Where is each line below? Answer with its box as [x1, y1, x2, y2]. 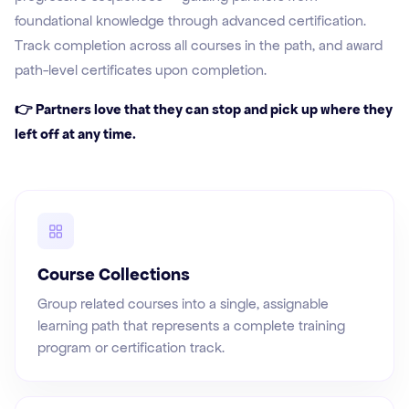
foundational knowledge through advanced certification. [15, 12, 366, 30]
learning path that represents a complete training [37, 317, 345, 335]
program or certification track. [37, 339, 225, 357]
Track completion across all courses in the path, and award [15, 37, 383, 55]
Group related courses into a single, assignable [37, 295, 329, 313]
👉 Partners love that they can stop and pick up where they [15, 100, 393, 119]
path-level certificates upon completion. [15, 61, 267, 79]
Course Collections [37, 263, 190, 287]
